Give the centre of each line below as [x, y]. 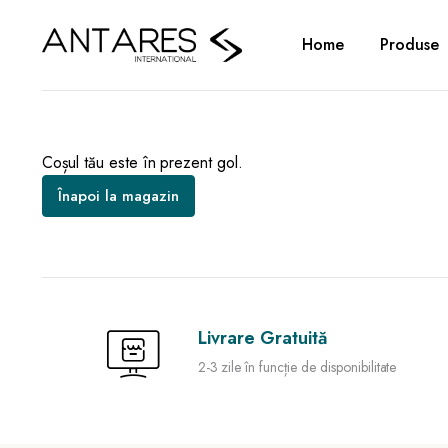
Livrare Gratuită [262, 338]
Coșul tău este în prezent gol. [143, 162]
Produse [409, 44]
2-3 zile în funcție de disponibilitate [297, 367]
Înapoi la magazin [118, 196]
